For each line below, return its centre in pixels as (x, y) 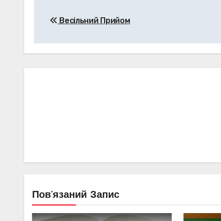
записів (63, 26)
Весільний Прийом (94, 20)
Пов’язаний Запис (76, 195)
